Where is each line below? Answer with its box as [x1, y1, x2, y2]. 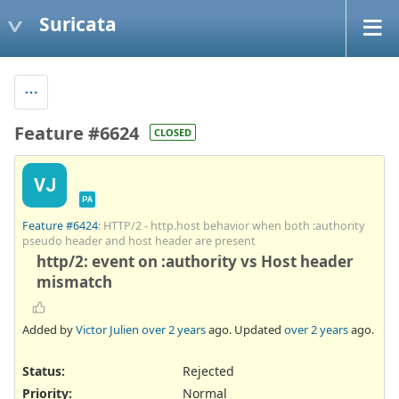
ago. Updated [206, 321, 284, 338]
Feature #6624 [14, 120, 139, 145]
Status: [22, 362, 65, 379]
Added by [22, 321, 76, 338]
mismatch [37, 272, 112, 293]
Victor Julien [76, 321, 139, 338]
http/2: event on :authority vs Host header [37, 251, 354, 273]
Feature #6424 [22, 218, 98, 234]
